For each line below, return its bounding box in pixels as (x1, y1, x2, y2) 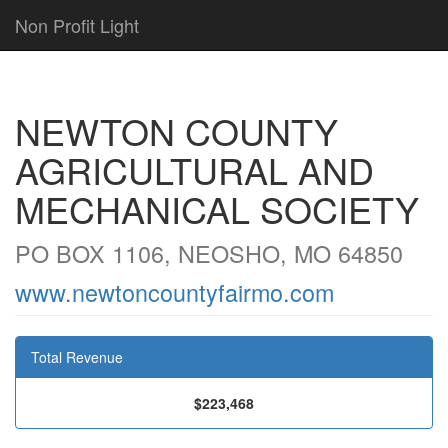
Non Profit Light (15, 12, 139, 38)
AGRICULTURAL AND (15, 144, 374, 195)
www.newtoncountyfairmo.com (15, 275, 334, 309)
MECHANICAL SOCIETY (15, 183, 419, 234)
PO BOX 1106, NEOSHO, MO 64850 (15, 236, 403, 270)
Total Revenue (31, 347, 123, 367)
